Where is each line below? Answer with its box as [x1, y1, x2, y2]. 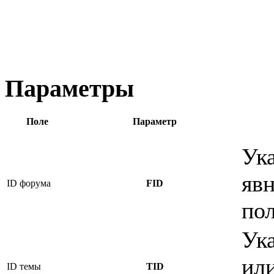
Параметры [5, 75, 134, 103]
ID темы [7, 261, 41, 272]
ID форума [7, 177, 51, 188]
